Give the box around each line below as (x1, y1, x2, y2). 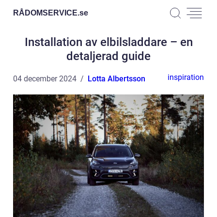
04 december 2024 (13, 74, 77, 83)
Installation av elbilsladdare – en (24, 35, 193, 49)
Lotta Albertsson (88, 74, 145, 83)
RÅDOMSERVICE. (13, 8, 79, 17)
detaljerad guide (66, 49, 151, 63)
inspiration (168, 73, 204, 82)
